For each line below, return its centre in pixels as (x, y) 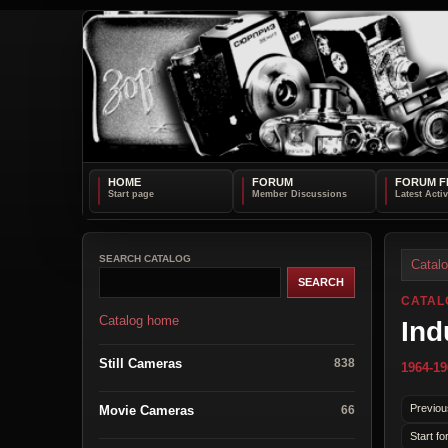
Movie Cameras (146, 410)
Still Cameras (140, 363)
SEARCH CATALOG (145, 258)
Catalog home (139, 320)
